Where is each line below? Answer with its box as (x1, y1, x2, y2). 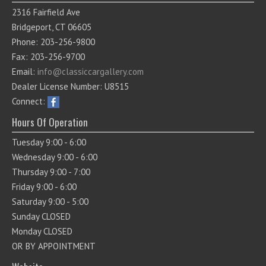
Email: (12, 65, 37, 77)
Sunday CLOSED (12, 210, 71, 222)
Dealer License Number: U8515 (12, 80, 129, 92)
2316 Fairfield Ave (12, 6, 80, 18)
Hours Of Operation (12, 114, 88, 129)
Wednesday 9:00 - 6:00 (12, 151, 97, 163)
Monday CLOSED (12, 225, 72, 237)
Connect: (12, 95, 47, 107)
